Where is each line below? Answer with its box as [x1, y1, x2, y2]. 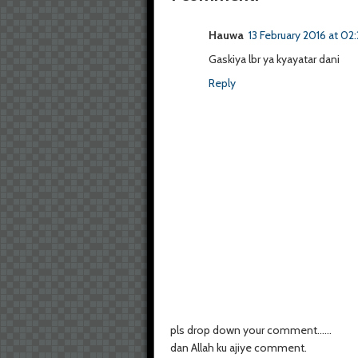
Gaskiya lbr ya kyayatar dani [209, 52, 340, 66]
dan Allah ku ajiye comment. [170, 340, 307, 355]
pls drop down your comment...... [170, 323, 332, 337]
